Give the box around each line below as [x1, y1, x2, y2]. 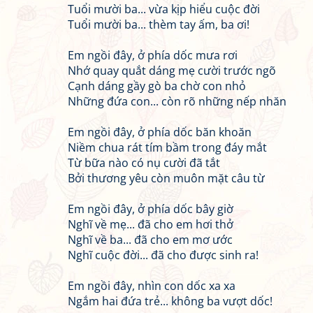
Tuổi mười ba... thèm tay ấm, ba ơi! [68, 17, 249, 32]
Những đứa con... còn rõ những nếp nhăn [68, 94, 286, 109]
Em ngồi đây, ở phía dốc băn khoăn [68, 124, 252, 140]
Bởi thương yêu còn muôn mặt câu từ [68, 170, 265, 186]
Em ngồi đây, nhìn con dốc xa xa [68, 278, 235, 293]
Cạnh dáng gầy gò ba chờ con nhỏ [68, 78, 246, 94]
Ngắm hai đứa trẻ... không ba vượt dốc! [68, 293, 272, 309]
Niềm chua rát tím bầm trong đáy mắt [68, 140, 267, 155]
